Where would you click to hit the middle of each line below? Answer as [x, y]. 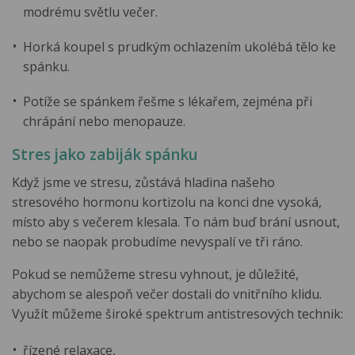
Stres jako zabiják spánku [105, 155]
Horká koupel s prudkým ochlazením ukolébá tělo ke [180, 46]
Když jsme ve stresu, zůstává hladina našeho [143, 183]
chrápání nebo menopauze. [105, 121]
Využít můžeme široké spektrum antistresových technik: [177, 314]
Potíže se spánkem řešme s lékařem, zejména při [168, 101]
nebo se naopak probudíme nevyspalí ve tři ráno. [157, 242]
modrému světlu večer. [91, 11]
